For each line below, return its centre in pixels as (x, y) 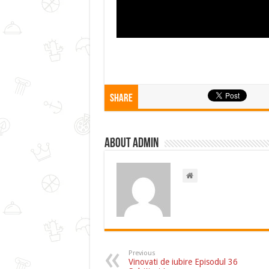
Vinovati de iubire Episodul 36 (183, 261)
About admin (131, 144)
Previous (142, 253)
